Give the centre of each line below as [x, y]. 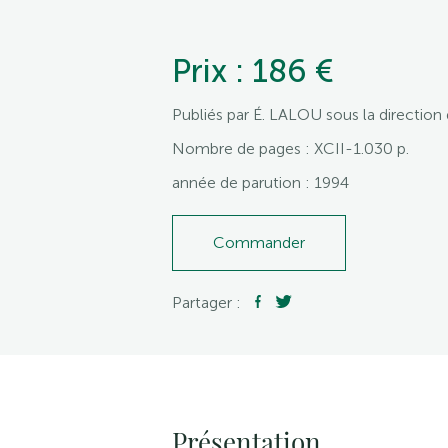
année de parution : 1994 [260, 182]
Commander [259, 242]
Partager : [208, 302]
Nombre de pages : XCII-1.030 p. [290, 148]
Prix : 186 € [253, 71]
